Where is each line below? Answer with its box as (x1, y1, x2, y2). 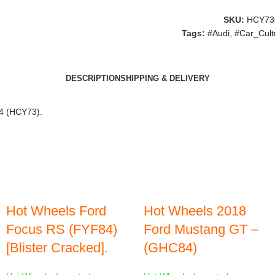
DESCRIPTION (65, 74, 120, 83)
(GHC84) (144, 240, 197, 255)
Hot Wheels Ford (6, 203, 106, 219)
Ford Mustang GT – (144, 222, 258, 237)
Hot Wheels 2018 (144, 203, 246, 219)
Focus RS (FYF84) (6, 222, 117, 237)
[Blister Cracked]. (6, 240, 108, 255)
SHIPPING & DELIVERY (120, 74, 210, 83)
